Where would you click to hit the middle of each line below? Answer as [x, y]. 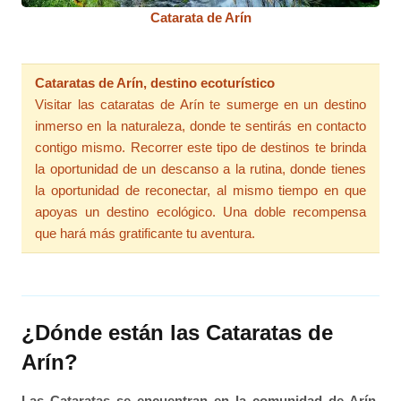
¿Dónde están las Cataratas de [178, 333]
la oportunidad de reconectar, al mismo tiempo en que [200, 191]
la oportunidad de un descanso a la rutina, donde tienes [200, 169]
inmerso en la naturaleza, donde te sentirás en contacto [200, 126]
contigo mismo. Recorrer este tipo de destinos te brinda [200, 148]
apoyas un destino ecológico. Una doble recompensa [200, 212]
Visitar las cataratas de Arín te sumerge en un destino [200, 105]
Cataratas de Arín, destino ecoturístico [155, 83]
